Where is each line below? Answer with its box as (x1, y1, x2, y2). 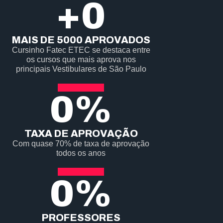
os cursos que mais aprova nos (26, 55, 136, 64)
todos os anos (56, 149, 106, 158)
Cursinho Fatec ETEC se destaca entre (11, 46, 150, 55)
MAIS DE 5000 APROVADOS (11, 34, 150, 46)
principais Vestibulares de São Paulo (15, 65, 146, 74)
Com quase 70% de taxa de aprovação (12, 139, 150, 148)
